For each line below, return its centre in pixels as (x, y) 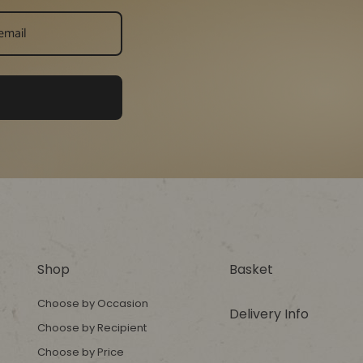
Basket (251, 269)
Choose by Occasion (92, 303)
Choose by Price (80, 352)
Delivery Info (269, 314)
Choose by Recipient (92, 328)
